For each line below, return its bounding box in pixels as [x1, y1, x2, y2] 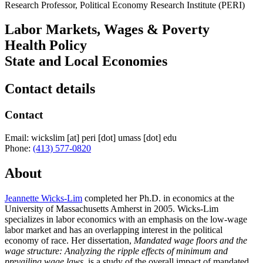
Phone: [5, 143, 31, 153]
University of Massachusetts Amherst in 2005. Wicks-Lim [5, 203, 218, 214]
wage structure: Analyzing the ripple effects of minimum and [5, 245, 228, 256]
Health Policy [5, 38, 87, 53]
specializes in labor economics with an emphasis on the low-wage [5, 214, 247, 224]
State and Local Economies [5, 53, 167, 69]
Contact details [5, 81, 95, 97]
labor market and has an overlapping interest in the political [5, 224, 222, 235]
